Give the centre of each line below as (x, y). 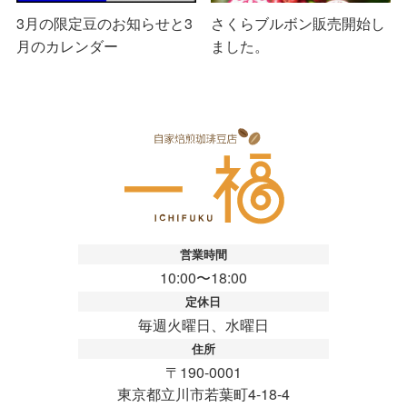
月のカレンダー (68, 45)
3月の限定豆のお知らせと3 (105, 23)
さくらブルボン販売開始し (298, 23)
